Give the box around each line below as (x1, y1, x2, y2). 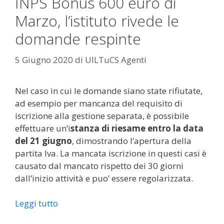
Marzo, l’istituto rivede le (15, 10, 179, 31)
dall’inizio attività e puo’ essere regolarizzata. (15, 172, 193, 184)
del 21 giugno (15, 134, 72, 146)
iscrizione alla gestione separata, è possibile (15, 109, 189, 121)
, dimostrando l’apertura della (72, 134, 191, 146)
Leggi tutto (15, 197, 58, 209)
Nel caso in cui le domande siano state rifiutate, (15, 84, 202, 96)
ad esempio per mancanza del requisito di (15, 97, 182, 109)
